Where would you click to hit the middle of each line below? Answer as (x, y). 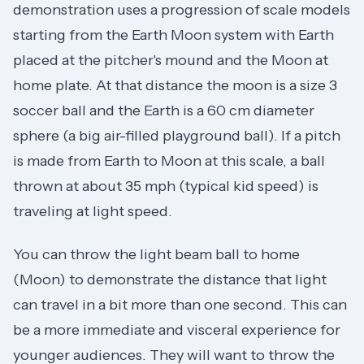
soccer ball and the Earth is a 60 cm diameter (164, 110)
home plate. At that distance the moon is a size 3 (175, 85)
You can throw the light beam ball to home (156, 255)
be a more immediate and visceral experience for (177, 330)
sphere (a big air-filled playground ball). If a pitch (177, 135)
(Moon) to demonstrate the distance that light (170, 280)
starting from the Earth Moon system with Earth (173, 35)
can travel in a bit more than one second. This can (180, 305)
